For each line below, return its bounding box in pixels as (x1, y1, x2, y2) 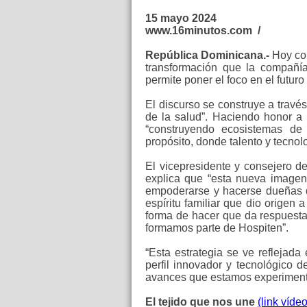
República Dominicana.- (145, 49, 269, 61)
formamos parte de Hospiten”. (145, 221, 291, 234)
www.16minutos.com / (145, 24, 260, 36)
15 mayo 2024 (145, 12, 217, 24)
